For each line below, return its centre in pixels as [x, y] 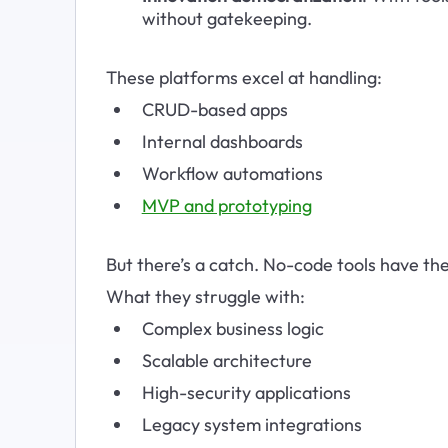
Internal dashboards [222, 141]
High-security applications [246, 392]
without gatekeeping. [226, 18]
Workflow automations [232, 173]
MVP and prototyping [226, 205]
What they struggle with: [205, 296]
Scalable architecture [226, 360]
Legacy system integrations [251, 424]
